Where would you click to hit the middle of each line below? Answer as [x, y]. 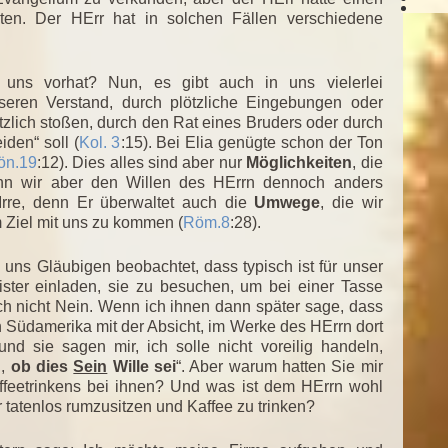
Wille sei [142, 366]
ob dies [42, 366]
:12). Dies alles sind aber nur [141, 162]
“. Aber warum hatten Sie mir [279, 366]
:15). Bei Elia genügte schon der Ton [251, 142]
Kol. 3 [99, 142]
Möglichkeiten [299, 162]
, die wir [351, 202]
